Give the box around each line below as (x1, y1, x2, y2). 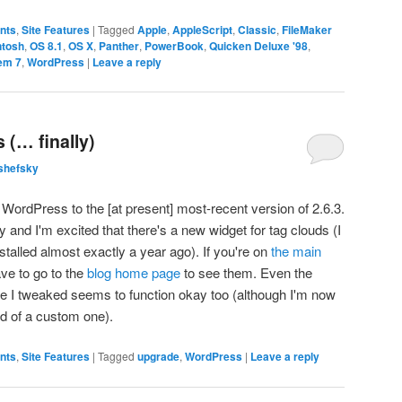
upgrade (137, 348, 179, 365)
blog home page (87, 263, 180, 283)
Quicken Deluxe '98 (209, 38, 308, 55)
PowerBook (144, 38, 204, 55)
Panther (99, 38, 139, 55)
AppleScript (172, 22, 232, 39)
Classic (238, 22, 276, 39)
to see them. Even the (180, 263, 312, 283)
